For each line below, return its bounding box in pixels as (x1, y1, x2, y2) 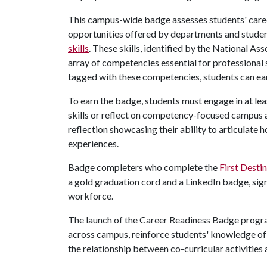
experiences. (68, 138, 122, 149)
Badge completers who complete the (68, 162, 219, 173)
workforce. (68, 190, 115, 201)
